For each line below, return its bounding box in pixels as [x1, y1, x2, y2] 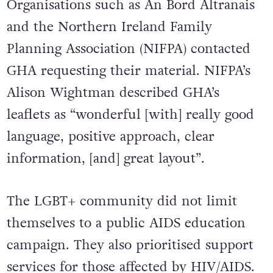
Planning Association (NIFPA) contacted [6, 40, 250, 58]
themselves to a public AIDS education [6, 213, 246, 232]
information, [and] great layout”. [6, 149, 205, 168]
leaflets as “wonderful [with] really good [6, 105, 254, 124]
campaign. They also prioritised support [6, 235, 253, 254]
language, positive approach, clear [6, 127, 214, 146]
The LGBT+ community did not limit [6, 191, 237, 210]
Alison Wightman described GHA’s [6, 83, 219, 102]
